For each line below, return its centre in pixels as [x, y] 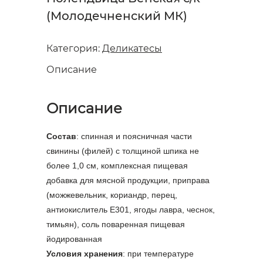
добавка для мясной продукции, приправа [128, 181]
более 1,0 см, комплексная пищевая [117, 166]
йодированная [74, 239]
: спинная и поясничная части [134, 136]
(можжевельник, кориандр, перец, [112, 195]
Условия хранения [85, 254]
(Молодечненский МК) [117, 16]
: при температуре [158, 254]
